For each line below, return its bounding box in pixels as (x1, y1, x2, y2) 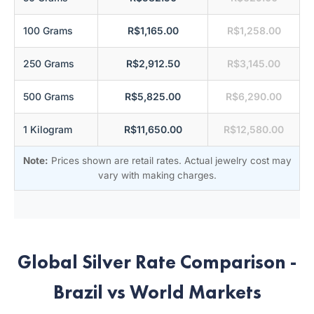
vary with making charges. (97, 170, 217, 181)
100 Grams (23, 25, 73, 36)
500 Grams (23, 90, 74, 102)
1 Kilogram (23, 123, 72, 135)
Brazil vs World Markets (53, 280, 261, 304)
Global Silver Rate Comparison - (18, 250, 296, 274)
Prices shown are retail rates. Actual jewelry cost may (48, 155, 292, 166)
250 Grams (23, 57, 74, 69)
